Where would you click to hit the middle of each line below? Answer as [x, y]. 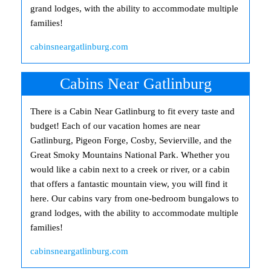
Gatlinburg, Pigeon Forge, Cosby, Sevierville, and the [131, 140]
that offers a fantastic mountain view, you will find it [129, 184]
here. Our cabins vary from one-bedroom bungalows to [135, 198]
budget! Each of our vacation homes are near [115, 126]
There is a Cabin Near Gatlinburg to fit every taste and [132, 111]
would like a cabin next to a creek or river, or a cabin [130, 169]
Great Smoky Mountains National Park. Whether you [130, 155]
